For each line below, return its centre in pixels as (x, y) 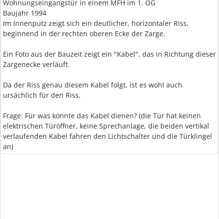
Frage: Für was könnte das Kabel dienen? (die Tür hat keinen (102, 116)
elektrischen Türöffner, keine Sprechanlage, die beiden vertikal (106, 126)
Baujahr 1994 (25, 13)
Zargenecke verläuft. (36, 64)
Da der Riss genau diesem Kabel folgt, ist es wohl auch (93, 85)
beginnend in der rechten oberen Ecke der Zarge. (84, 33)
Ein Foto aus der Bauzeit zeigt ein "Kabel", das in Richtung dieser (109, 54)
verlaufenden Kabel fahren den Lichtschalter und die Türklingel (108, 136)
